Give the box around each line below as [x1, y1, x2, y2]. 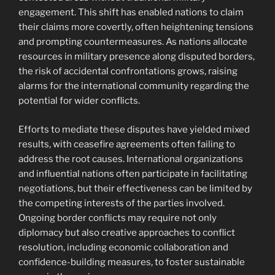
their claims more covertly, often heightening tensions [18, 21, 254, 33]
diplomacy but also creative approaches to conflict [18, 227, 235, 238]
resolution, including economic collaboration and [18, 241, 228, 253]
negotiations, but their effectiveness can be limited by [18, 182, 252, 194]
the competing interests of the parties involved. [18, 197, 225, 209]
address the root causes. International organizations [18, 153, 243, 165]
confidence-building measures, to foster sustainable [18, 256, 245, 268]
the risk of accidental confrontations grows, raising [18, 66, 238, 77]
